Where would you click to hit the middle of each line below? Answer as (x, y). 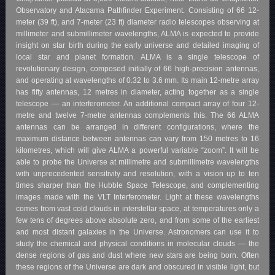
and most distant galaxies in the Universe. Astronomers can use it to (137, 232)
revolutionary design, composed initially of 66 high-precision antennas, (137, 68)
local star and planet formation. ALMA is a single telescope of (137, 57)
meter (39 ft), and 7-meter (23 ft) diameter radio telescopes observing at (137, 22)
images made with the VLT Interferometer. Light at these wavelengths (137, 197)
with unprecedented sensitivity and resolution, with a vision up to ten (137, 173)
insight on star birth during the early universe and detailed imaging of (137, 45)
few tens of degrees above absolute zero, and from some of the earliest (137, 220)
